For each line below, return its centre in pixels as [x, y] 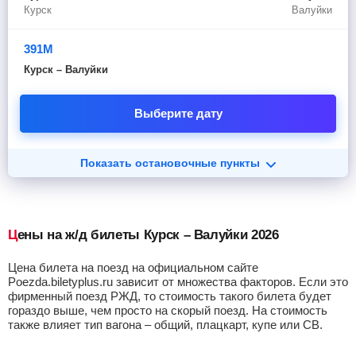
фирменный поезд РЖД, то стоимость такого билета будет [170, 296]
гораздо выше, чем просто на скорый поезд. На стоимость [168, 310]
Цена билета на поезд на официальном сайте [133, 267]
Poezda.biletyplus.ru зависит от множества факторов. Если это [178, 282]
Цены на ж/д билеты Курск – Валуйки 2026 [148, 235]
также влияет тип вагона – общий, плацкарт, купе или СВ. [165, 325]
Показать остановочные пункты [170, 163]
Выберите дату [178, 113]
